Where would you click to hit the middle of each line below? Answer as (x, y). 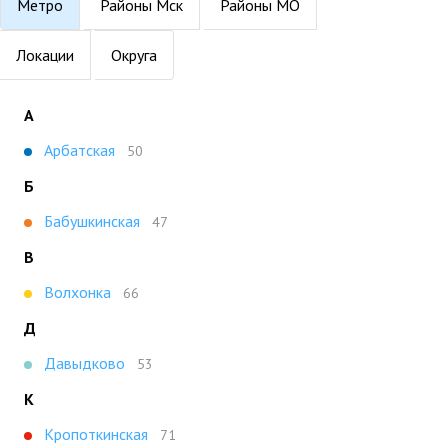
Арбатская (79, 149)
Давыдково (84, 362)
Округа (134, 54)
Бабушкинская (92, 220)
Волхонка (77, 291)
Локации (45, 54)
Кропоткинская (96, 433)
